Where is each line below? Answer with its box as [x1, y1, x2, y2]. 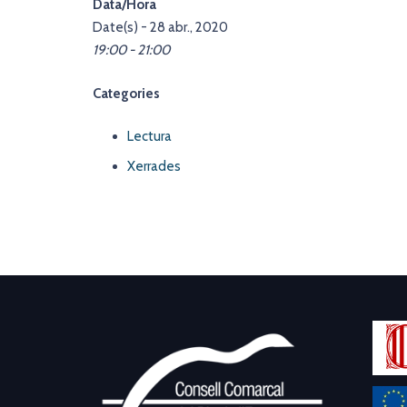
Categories [93, 84, 160, 102]
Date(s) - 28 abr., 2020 [93, 19, 228, 35]
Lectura [126, 128, 172, 144]
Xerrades [126, 157, 181, 174]
